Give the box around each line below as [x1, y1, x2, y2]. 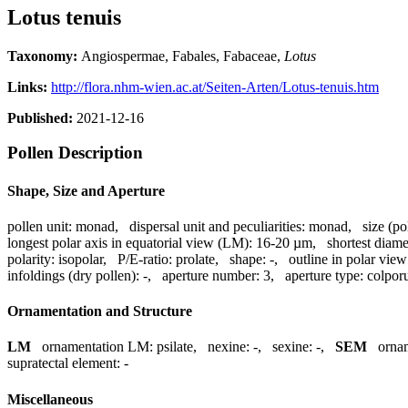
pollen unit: [7, 218, 72, 234]
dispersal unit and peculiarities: [129, 218, 305, 234]
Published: [7, 109, 73, 126]
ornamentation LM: [42, 339, 153, 355]
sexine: [272, 339, 312, 355]
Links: [7, 78, 51, 95]
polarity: [7, 250, 55, 267]
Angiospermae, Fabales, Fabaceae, [81, 47, 284, 64]
